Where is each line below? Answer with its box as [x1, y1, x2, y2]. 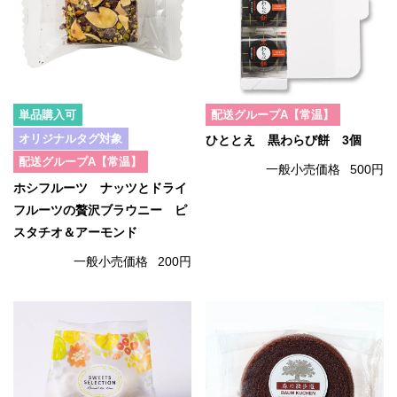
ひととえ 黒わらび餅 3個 [206, 134, 362, 148]
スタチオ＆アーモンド [13, 225, 137, 239]
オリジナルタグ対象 [19, 131, 123, 145]
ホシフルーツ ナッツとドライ [13, 181, 187, 195]
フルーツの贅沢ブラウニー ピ [13, 203, 187, 217]
